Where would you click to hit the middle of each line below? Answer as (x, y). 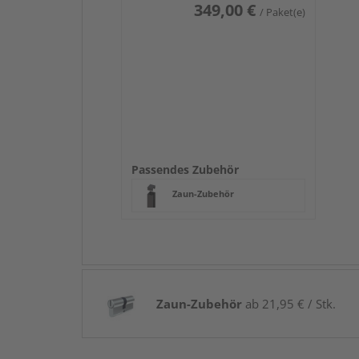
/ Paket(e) (282, 12)
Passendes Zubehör (185, 169)
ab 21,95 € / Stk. (289, 303)
